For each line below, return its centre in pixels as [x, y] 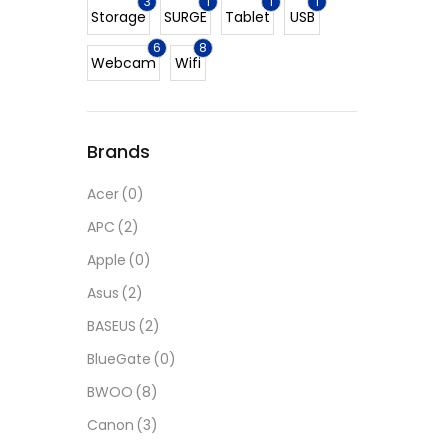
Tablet [247, 16]
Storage [118, 16]
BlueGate [119, 358]
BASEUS [111, 325]
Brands [118, 151]
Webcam [123, 62]
